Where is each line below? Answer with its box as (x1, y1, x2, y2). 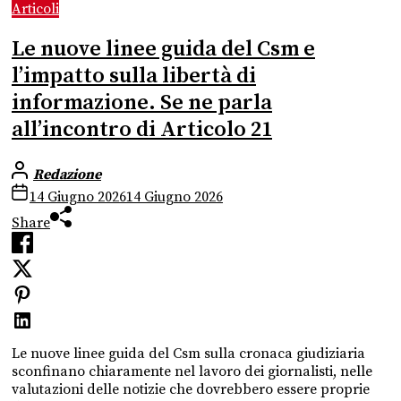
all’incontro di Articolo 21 (12, 116, 272, 144)
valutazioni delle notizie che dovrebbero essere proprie (12, 380, 370, 399)
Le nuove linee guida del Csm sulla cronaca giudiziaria (12, 345, 365, 363)
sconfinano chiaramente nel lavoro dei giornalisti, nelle (12, 363, 372, 381)
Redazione (33, 166, 101, 184)
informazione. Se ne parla (12, 90, 272, 117)
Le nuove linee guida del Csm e (12, 36, 315, 64)
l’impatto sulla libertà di (12, 63, 256, 90)
